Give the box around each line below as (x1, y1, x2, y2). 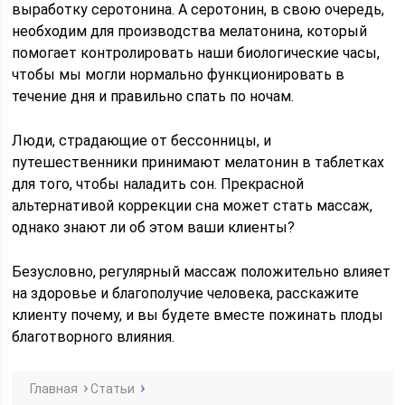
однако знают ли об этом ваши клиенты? (12, 219, 296, 236)
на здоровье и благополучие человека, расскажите (12, 285, 360, 302)
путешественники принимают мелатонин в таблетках (12, 154, 385, 171)
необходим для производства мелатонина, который (12, 23, 368, 40)
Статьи (90, 381, 136, 396)
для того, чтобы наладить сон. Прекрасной (12, 175, 305, 193)
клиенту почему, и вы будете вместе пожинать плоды (12, 306, 384, 324)
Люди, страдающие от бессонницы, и (12, 132, 272, 149)
